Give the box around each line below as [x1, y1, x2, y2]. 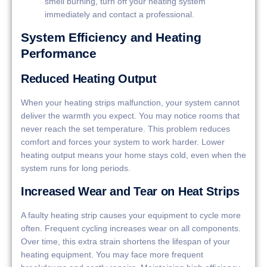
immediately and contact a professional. [45, 9, 194, 19]
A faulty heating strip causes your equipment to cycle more [21, 210, 241, 220]
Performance [21, 46, 97, 61]
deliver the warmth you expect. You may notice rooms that [21, 111, 240, 121]
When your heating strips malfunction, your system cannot [21, 98, 240, 108]
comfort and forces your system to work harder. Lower [21, 137, 225, 147]
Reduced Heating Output [21, 72, 157, 86]
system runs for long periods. [21, 163, 131, 173]
